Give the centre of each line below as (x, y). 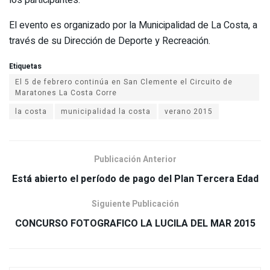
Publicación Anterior (135, 159)
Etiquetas (25, 66)
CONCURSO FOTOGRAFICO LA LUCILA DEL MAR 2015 (135, 223)
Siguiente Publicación (135, 204)
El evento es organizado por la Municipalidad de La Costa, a (133, 25)
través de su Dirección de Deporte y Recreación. (110, 41)
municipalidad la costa (106, 111)
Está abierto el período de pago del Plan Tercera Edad (135, 179)
